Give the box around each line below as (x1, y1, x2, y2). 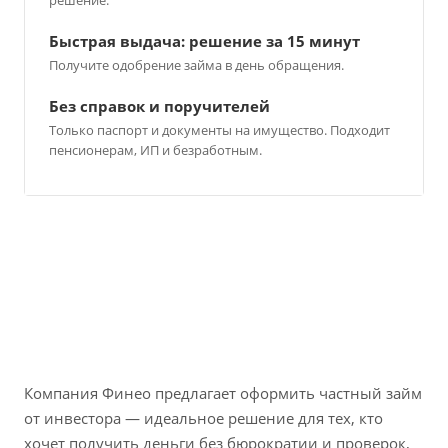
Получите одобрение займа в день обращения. (49, 55, 344, 74)
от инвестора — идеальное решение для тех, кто (24, 408, 383, 429)
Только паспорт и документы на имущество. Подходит (49, 121, 390, 140)
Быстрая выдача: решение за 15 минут (49, 30, 360, 51)
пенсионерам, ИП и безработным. (49, 141, 262, 160)
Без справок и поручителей (49, 96, 270, 117)
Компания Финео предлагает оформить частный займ (24, 383, 422, 404)
